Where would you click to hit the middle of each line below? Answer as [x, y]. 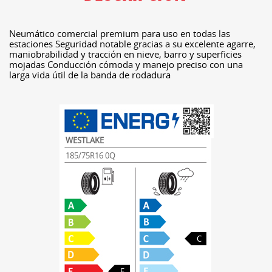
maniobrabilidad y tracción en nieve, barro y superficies [125, 54]
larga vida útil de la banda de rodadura [90, 75]
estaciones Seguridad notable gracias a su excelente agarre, [132, 44]
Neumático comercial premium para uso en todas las [120, 33]
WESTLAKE [84, 140]
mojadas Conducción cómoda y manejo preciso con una [126, 64]
